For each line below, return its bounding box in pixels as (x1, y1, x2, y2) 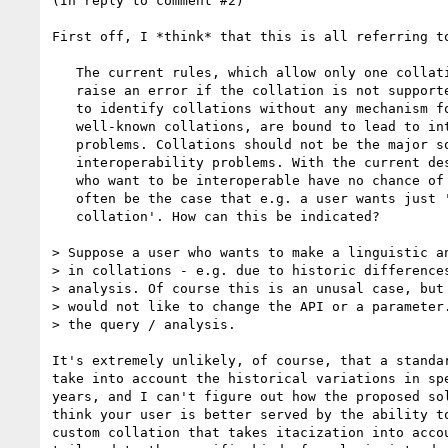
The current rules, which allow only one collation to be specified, (52, 64, 76, 80)
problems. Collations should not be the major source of (52, 136, 76, 152)
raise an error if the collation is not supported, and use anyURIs (52, 82, 76, 98)
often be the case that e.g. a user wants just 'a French (52, 190, 76, 206)
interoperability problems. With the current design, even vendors (52, 154, 76, 170)
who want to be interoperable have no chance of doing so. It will (52, 172, 76, 188)
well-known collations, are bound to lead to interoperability (52, 118, 76, 134)
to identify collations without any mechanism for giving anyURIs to (52, 100, 76, 116)
